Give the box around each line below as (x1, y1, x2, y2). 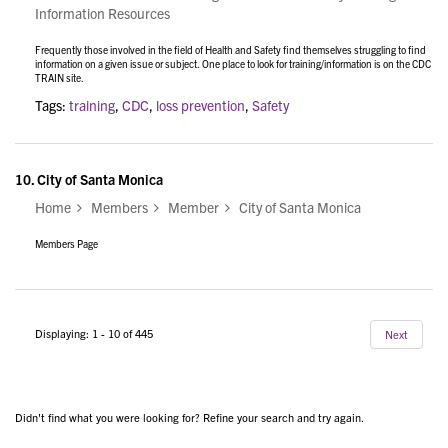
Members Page (35, 236, 98, 250)
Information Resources (35, 3, 170, 22)
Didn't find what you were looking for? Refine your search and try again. (15, 409, 364, 424)
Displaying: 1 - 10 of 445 (35, 326, 153, 341)
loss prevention (156, 95, 245, 114)
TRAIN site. (35, 70, 84, 84)
